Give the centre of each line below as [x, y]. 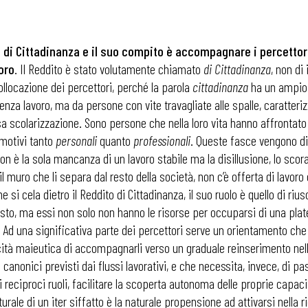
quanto [115, 140]
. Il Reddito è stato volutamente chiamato [109, 69]
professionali [162, 140]
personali [76, 140]
